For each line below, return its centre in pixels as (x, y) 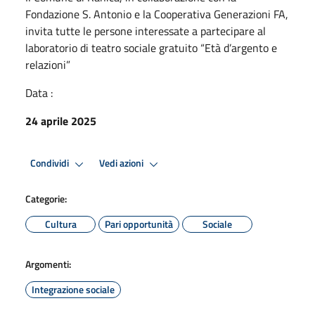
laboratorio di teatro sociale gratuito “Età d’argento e (151, 47)
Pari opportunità (139, 224)
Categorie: (46, 198)
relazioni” (48, 64)
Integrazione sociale (73, 289)
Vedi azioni (122, 163)
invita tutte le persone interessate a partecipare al (146, 31)
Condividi (51, 163)
